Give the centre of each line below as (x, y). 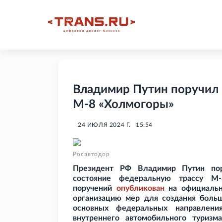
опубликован (140, 189)
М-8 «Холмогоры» (123, 105)
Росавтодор (91, 154)
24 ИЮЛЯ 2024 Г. (104, 125)
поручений (95, 189)
